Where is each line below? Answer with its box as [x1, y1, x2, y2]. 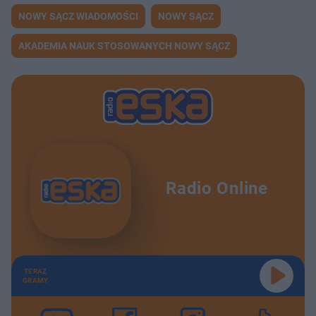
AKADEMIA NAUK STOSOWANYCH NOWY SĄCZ [18, 40, 230, 52]
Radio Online [166, 178, 268, 198]
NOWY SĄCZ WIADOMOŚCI [18, 11, 138, 23]
